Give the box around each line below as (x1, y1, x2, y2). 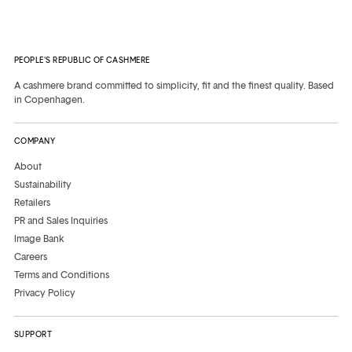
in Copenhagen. (14, 92, 85, 106)
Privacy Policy (14, 285, 75, 299)
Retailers (14, 195, 50, 209)
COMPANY (14, 135, 56, 146)
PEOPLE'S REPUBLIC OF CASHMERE (14, 54, 150, 65)
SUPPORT (14, 328, 53, 339)
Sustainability (14, 177, 71, 191)
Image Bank (14, 231, 64, 245)
